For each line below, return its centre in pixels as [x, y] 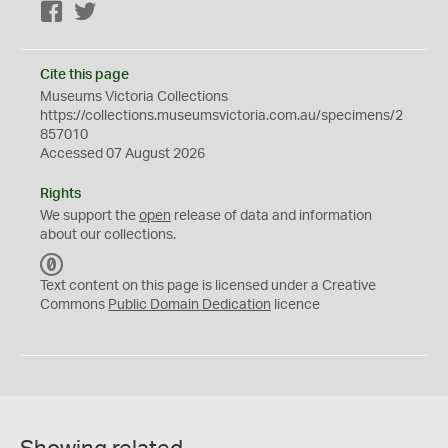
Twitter [118, 13]
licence [295, 305]
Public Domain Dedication [189, 305]
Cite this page [84, 75]
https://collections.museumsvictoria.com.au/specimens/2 [221, 116]
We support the [89, 216]
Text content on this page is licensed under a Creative [208, 286]
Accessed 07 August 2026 [122, 154]
